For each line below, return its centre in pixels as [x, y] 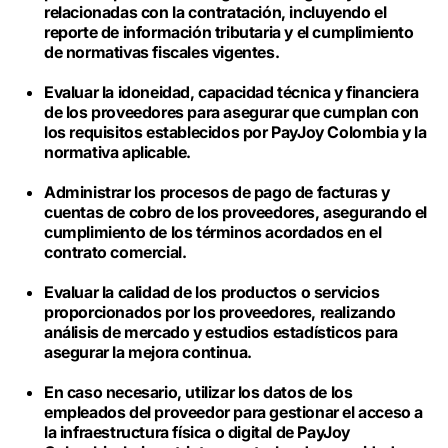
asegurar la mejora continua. [150, 352]
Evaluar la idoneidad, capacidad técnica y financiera [231, 92]
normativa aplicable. [119, 152]
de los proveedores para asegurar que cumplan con [231, 112]
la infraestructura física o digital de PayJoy [197, 432]
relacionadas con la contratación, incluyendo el [215, 12]
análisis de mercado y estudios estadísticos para [221, 332]
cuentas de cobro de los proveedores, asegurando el [236, 212]
